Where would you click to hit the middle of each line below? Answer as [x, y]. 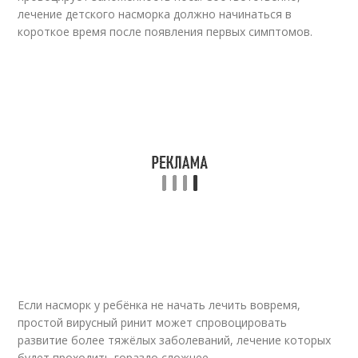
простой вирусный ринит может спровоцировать [153, 323]
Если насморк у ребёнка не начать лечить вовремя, [159, 305]
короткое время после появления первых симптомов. [165, 32]
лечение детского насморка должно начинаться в [155, 14]
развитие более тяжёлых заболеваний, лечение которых [175, 340]
